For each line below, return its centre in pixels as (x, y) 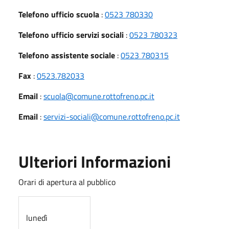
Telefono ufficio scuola (59, 14)
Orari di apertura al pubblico (67, 182)
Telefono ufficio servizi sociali (71, 35)
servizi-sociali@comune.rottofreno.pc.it (112, 116)
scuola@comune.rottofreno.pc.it (99, 96)
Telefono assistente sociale (67, 55)
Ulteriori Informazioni (95, 161)
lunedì (37, 217)
